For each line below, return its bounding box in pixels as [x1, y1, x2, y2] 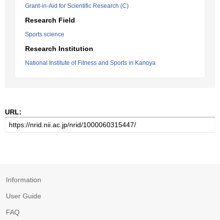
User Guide [6, 192, 41, 200]
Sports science [25, 31, 64, 38]
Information [6, 176, 41, 184]
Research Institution [25, 45, 93, 53]
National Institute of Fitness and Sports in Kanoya [25, 59, 156, 66]
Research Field [25, 16, 75, 24]
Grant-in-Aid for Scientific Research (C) [25, 2, 129, 9]
